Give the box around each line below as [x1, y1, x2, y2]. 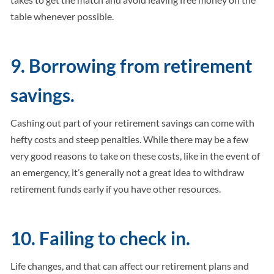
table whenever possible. [10, 10, 114, 23]
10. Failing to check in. [10, 227, 191, 250]
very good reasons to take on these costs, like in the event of [10, 150, 261, 162]
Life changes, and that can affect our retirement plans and [10, 260, 250, 272]
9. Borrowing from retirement [10, 54, 253, 77]
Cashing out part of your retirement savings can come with [10, 117, 255, 129]
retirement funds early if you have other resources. [10, 183, 221, 195]
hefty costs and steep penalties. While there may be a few [10, 133, 249, 146]
